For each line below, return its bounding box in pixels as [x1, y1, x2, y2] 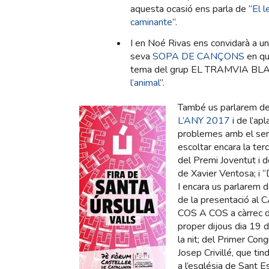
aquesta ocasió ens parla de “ [130, 2, 252, 16]
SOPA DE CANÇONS [153, 50, 244, 64]
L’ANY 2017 [178, 114, 230, 128]
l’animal [130, 76, 160, 90]
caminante [130, 16, 172, 29]
